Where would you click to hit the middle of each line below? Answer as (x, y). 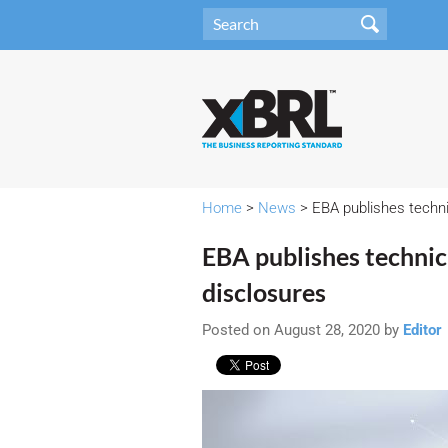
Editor (422, 330)
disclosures (264, 292)
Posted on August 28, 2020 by (302, 330)
